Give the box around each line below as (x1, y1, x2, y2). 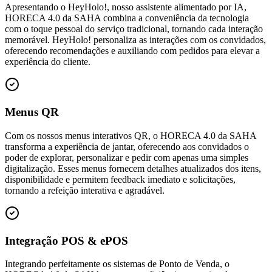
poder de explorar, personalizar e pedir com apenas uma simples (5, 152, 248, 163)
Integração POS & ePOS (5, 234, 128, 247)
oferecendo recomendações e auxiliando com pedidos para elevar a (5, 46, 260, 56)
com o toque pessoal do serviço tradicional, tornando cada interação (5, 24, 263, 35)
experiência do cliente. (5, 56, 90, 67)
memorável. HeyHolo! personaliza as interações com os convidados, (5, 35, 266, 46)
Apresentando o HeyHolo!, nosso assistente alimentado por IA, (5, 2, 246, 13)
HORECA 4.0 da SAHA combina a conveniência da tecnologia (5, 13, 249, 24)
